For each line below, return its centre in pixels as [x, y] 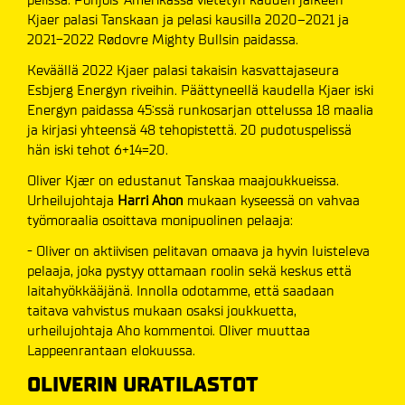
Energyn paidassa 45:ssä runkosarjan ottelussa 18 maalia [200, 110]
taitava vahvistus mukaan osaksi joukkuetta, [162, 311]
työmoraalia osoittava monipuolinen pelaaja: [160, 221]
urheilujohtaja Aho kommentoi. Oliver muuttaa [169, 331]
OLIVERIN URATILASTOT [143, 385]
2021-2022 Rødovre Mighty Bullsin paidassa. [163, 40]
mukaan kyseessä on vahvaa [272, 201]
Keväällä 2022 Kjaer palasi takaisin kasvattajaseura [183, 71]
